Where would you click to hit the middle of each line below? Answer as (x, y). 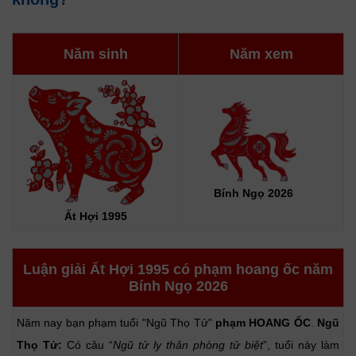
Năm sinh (95, 54)
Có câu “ (87, 344)
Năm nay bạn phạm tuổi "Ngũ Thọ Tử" (116, 322)
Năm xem (261, 54)
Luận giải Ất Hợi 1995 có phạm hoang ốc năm (178, 269)
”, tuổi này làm (301, 344)
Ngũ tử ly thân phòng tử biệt (188, 344)
